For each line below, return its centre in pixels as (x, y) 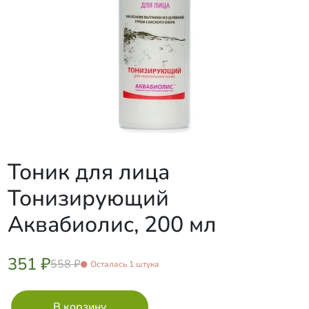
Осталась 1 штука (124, 264)
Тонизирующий (88, 198)
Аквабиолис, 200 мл (112, 225)
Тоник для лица (88, 172)
